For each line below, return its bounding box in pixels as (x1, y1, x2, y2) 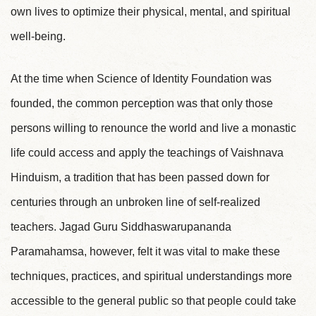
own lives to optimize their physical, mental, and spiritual (11, 5, 291, 18)
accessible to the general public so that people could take (11, 295, 296, 308)
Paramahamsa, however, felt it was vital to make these (11, 245, 280, 258)
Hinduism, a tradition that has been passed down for (11, 171, 269, 184)
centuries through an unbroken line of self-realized (11, 196, 260, 209)
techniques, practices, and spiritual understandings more (11, 270, 292, 283)
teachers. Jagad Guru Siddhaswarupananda (11, 221, 231, 233)
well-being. (11, 30, 66, 42)
